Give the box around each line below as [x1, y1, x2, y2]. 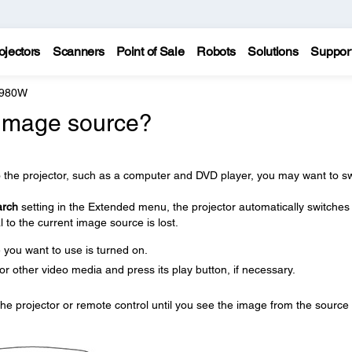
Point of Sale [116, 44, 185, 59]
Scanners [52, 44, 104, 59]
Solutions [247, 44, 299, 59]
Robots [196, 44, 236, 59]
